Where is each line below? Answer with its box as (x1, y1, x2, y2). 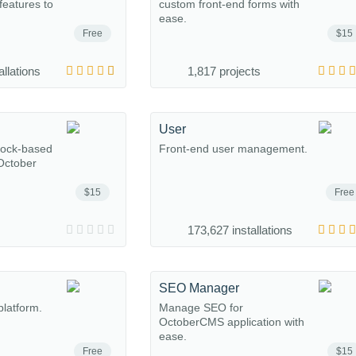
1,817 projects (188, 64, 261, 78)
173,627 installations (188, 223, 292, 237)
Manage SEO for (159, 301, 243, 314)
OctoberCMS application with (159, 315, 304, 328)
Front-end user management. (159, 142, 308, 155)
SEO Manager (159, 281, 239, 295)
